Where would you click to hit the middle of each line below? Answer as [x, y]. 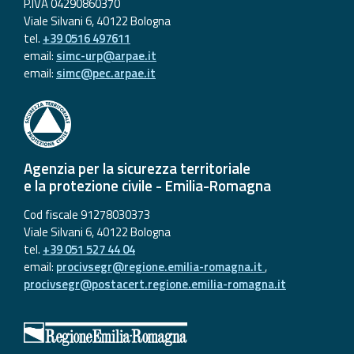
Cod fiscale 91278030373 [87, 214]
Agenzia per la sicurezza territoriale [137, 168]
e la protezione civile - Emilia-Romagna [147, 185]
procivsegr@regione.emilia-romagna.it [160, 266]
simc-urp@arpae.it [106, 56]
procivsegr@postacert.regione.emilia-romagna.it [155, 284]
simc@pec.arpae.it [106, 73]
